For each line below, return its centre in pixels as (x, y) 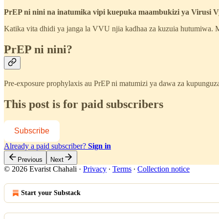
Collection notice (164, 169)
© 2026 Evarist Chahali (41, 169)
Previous (30, 160)
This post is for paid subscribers (84, 104)
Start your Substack (51, 193)
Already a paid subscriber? (46, 146)
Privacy (95, 169)
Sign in (99, 146)
